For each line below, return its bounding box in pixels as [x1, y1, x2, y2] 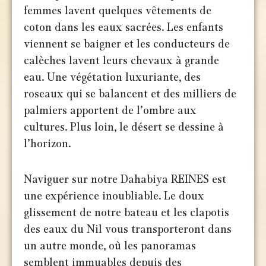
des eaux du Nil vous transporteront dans [24, 223, 232, 236]
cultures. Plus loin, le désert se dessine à [24, 121, 224, 134]
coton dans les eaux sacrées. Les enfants [24, 21, 224, 34]
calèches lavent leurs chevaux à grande [24, 55, 220, 67]
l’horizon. [24, 138, 71, 150]
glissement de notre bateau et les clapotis [24, 207, 230, 219]
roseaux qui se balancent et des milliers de [24, 88, 237, 100]
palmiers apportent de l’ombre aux [24, 104, 197, 117]
